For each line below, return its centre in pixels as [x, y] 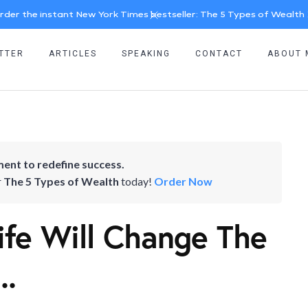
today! [136, 181]
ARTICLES [73, 54]
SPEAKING [146, 54]
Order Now [183, 181]
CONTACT [219, 54]
